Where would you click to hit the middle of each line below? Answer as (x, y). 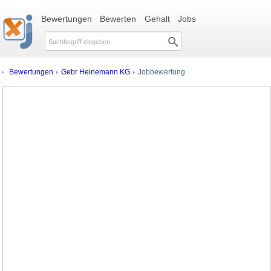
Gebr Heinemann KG (96, 72)
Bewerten (118, 19)
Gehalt (157, 19)
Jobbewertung (161, 72)
